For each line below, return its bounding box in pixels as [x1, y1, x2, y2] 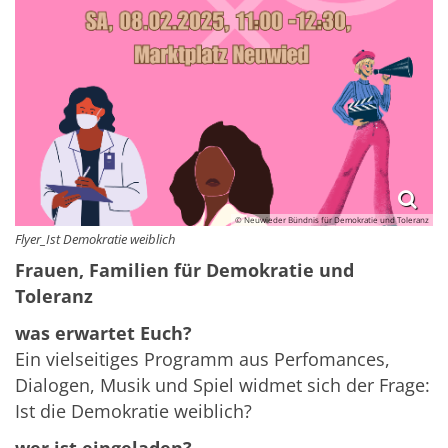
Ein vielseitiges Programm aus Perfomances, [15, 346, 390, 371]
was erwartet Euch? [15, 320, 192, 345]
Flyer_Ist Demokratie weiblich [15, 229, 175, 248]
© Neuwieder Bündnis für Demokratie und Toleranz [235, 214, 429, 226]
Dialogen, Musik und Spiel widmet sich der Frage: [15, 372, 430, 397]
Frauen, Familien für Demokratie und [15, 257, 354, 282]
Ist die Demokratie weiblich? [15, 398, 252, 423]
